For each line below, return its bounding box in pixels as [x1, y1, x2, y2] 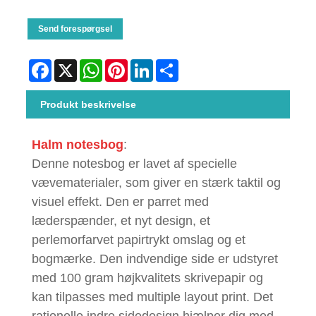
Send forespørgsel [38, 23, 113, 34]
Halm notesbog [31, 137, 123, 152]
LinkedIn [153, 59, 192, 71]
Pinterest [128, 59, 168, 71]
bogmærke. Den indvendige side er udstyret [31, 251, 278, 266]
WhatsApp [102, 59, 149, 71]
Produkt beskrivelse [40, 98, 137, 110]
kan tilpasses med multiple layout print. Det [31, 289, 273, 304]
